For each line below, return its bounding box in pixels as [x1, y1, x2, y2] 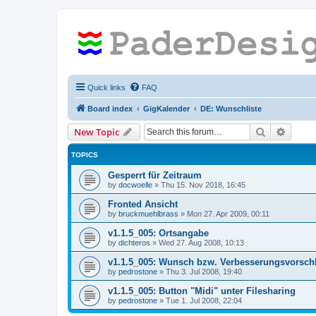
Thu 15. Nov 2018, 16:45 [161, 181, 245, 189]
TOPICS [71, 151, 98, 159]
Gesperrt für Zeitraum [108, 170, 202, 181]
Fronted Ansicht [108, 199, 178, 209]
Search [266, 125, 296, 138]
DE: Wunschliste [200, 104, 262, 113]
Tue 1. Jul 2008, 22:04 [166, 296, 242, 305]
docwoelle [119, 181, 152, 189]
